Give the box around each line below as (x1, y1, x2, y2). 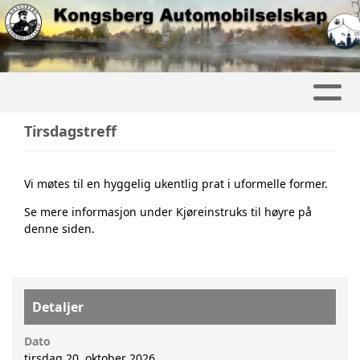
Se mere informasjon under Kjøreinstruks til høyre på (24, 203, 312, 219)
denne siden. (24, 220, 95, 236)
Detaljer (32, 297, 84, 316)
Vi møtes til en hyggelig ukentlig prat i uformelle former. (24, 175, 328, 191)
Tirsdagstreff (24, 121, 117, 141)
